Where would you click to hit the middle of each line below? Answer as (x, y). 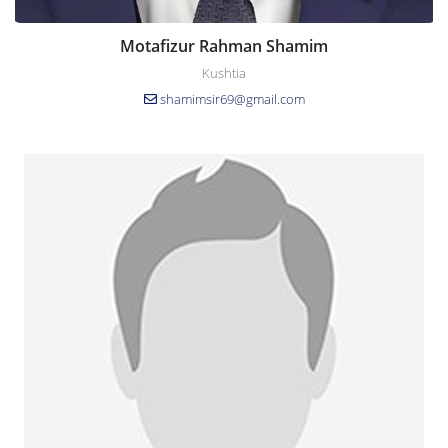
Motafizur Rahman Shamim (224, 45)
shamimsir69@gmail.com (232, 98)
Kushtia (224, 72)
